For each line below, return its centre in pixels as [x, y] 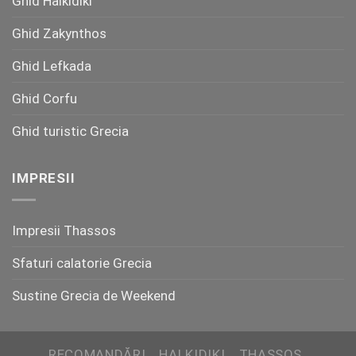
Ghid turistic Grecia [70, 131]
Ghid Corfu [44, 98]
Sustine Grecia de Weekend [94, 295]
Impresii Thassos [64, 230]
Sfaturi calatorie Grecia [82, 263]
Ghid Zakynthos [59, 33]
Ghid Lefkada [52, 66]
